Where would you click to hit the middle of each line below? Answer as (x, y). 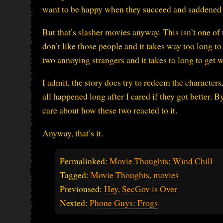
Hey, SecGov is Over (141, 188)
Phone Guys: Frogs (124, 202)
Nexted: (75, 202)
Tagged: (75, 174)
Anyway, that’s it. (73, 133)
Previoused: (82, 188)
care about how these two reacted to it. (110, 110)
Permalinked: (85, 161)
